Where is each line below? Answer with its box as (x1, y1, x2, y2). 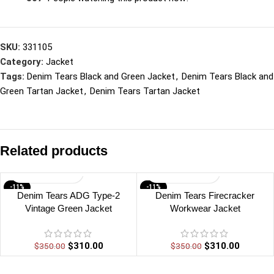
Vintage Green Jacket (25, 202, 112, 213)
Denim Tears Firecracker (155, 190, 254, 201)
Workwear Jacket (169, 202, 240, 213)
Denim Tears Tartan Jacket (90, 85, 200, 97)
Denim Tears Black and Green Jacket (27, 70, 175, 82)
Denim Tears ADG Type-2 (17, 190, 120, 201)
